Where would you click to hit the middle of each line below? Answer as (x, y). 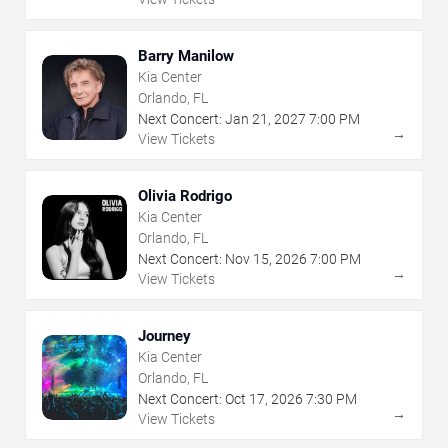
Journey (164, 336)
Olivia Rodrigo (185, 196)
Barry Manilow (186, 56)
